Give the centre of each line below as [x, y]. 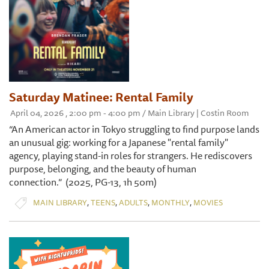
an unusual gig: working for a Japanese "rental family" [119, 142]
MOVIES [208, 203]
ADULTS [133, 203]
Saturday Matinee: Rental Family [101, 97]
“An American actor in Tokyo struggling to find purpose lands [134, 129]
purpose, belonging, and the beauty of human [103, 168]
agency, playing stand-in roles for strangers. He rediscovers [131, 155]
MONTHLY [171, 203]
